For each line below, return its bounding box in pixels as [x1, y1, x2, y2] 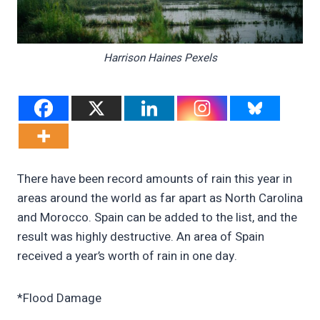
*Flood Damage [17, 289, 101, 308]
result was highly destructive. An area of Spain [17, 228, 264, 246]
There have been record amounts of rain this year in [17, 170, 292, 189]
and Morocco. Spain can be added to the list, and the [17, 209, 297, 227]
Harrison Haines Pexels [103, 49, 217, 66]
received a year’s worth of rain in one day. [17, 247, 237, 266]
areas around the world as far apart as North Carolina [17, 189, 303, 208]
